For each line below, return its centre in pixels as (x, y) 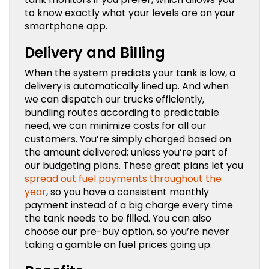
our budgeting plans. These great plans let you (134, 165)
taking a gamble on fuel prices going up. (119, 244)
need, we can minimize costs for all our (116, 125)
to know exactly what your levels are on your (130, 13)
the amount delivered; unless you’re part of (126, 152)
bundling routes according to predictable (122, 112)
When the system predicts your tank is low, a (130, 73)
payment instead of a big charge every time (129, 205)
